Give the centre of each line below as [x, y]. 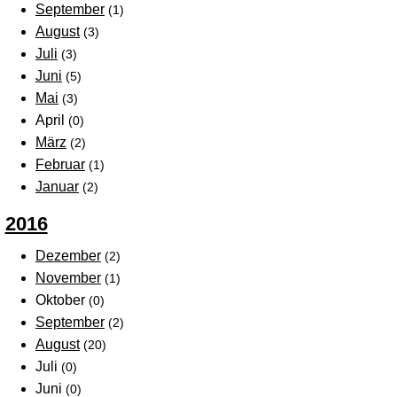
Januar [57, 187]
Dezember [68, 256]
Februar [60, 165]
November [68, 278]
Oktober [62, 300]
